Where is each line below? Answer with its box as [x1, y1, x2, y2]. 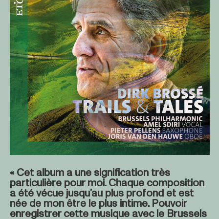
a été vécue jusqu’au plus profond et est [9, 186, 194, 200]
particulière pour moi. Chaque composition [9, 176, 204, 190]
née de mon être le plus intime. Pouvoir [9, 197, 187, 211]
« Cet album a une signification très [9, 166, 170, 180]
